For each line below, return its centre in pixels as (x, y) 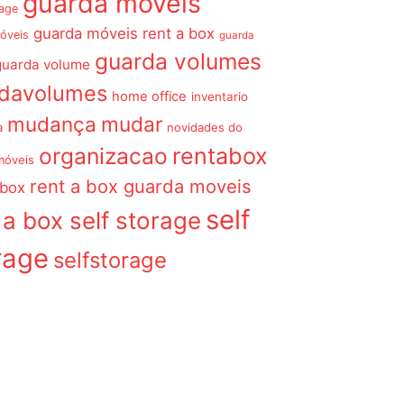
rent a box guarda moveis (141, 186)
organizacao (104, 156)
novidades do (205, 127)
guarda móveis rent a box (124, 33)
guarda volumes (179, 61)
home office (150, 96)
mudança (52, 124)
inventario (220, 96)
